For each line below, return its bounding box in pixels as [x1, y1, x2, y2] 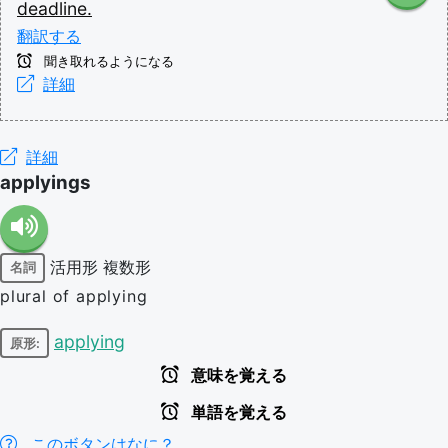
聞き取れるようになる [40, 53, 174, 69]
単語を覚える [187, 404, 287, 421]
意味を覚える [187, 367, 287, 384]
